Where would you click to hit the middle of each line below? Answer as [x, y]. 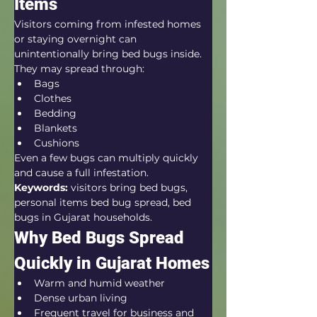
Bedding [55, 113]
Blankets [56, 128]
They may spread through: [79, 69]
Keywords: [41, 188]
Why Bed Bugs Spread [101, 238]
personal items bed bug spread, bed [104, 202]
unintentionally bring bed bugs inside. [108, 54]
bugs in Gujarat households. [83, 217]
